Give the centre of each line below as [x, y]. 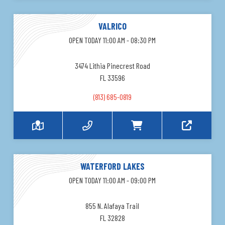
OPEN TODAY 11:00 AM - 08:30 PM [113, 40]
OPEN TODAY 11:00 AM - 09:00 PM [113, 180]
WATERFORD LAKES [112, 166]
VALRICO [112, 26]
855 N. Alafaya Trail [113, 206]
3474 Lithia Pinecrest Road [112, 66]
